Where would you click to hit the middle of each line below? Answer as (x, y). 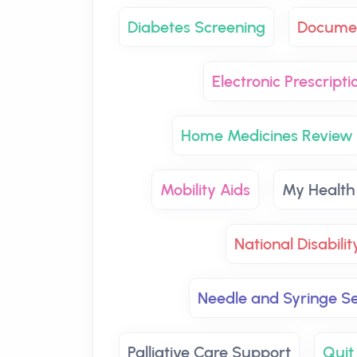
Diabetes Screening (196, 27)
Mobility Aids (205, 190)
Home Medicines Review (267, 135)
